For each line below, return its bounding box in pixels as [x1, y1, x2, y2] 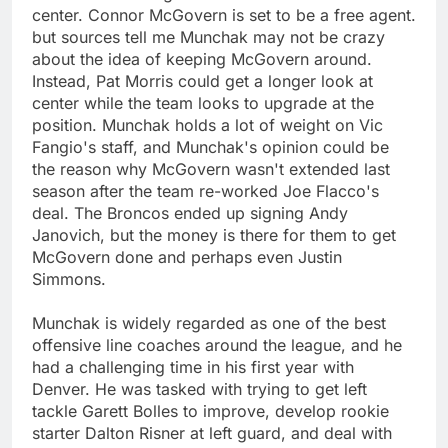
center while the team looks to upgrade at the [32, 93, 374, 114]
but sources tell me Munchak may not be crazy [32, 27, 385, 48]
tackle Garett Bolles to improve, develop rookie [32, 401, 389, 422]
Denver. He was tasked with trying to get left [32, 379, 367, 400]
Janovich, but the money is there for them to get [32, 225, 396, 246]
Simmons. [32, 269, 106, 290]
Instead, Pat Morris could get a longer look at [32, 71, 373, 92]
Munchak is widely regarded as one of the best [32, 313, 386, 334]
